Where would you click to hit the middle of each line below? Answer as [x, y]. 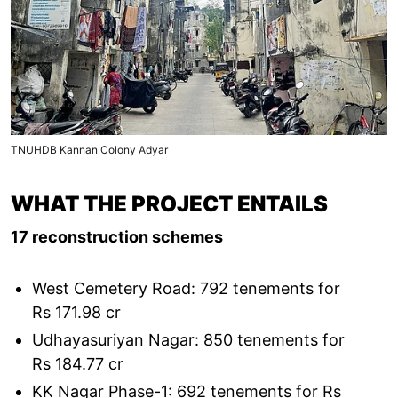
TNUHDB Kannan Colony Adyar [89, 149]
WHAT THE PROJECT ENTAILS [169, 203]
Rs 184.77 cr [78, 363]
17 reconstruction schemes [117, 236]
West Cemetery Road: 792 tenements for [186, 288]
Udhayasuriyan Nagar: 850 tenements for [188, 339]
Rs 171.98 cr [76, 312]
